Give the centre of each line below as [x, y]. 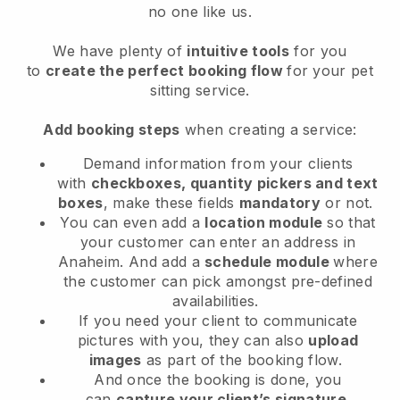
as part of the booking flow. [244, 360]
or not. [349, 203]
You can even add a [133, 223]
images [115, 360]
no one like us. [200, 12]
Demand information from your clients [218, 164]
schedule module [269, 262]
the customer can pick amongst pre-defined [218, 282]
